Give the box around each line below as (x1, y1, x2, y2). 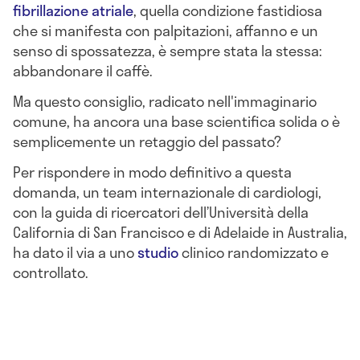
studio (137, 240, 178, 264)
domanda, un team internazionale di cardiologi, (13, 180, 321, 203)
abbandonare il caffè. (13, 59, 153, 83)
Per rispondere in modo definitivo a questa (13, 160, 292, 183)
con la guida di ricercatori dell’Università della (13, 200, 309, 223)
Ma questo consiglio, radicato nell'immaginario (13, 90, 317, 113)
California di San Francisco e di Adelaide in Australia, (13, 220, 347, 243)
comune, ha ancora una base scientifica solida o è (13, 110, 340, 133)
